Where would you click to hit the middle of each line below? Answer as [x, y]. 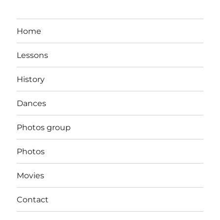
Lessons [33, 55]
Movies [31, 175]
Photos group [44, 127]
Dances [32, 103]
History [31, 79]
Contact [33, 199]
